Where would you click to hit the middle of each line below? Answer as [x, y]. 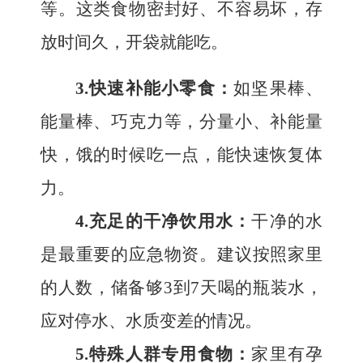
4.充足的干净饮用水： [164, 221]
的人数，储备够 [102, 288]
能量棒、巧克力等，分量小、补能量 [181, 122]
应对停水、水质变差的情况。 [151, 321]
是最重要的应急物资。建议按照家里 [181, 254]
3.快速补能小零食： [155, 88]
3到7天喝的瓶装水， [243, 288]
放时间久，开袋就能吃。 [134, 42]
